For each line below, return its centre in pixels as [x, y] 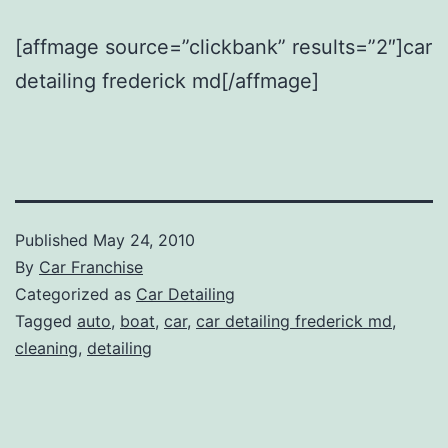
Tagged [46, 320]
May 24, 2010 [144, 239]
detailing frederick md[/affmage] [167, 80]
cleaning [46, 347]
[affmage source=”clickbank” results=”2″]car [223, 46]
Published [54, 239]
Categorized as [75, 293]
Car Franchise [91, 266]
